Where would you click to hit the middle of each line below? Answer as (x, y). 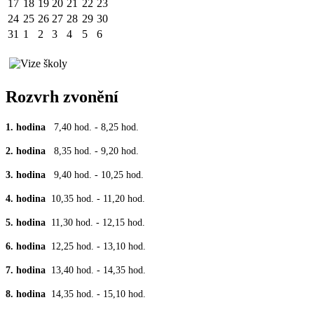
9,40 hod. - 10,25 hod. (99, 175)
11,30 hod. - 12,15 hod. (98, 222)
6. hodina (28, 246)
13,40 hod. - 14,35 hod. (98, 270)
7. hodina (28, 270)
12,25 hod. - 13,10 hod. (98, 246)
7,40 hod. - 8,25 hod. (96, 127)
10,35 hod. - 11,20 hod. (98, 198)
